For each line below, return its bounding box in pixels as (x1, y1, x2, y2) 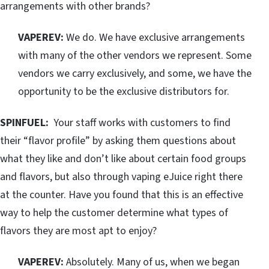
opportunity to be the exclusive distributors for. (18, 84, 229, 100)
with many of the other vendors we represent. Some (18, 48, 252, 64)
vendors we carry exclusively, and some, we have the (18, 66, 252, 82)
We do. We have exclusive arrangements (64, 30, 245, 46)
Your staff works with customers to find (53, 115, 231, 131)
